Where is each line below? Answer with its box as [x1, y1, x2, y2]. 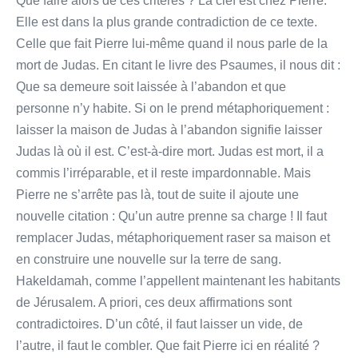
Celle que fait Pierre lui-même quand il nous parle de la [16, 36, 328, 50]
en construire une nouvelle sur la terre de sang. [16, 252, 281, 266]
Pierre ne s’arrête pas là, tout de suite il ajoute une [16, 187, 299, 201]
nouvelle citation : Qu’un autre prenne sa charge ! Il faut [16, 209, 327, 223]
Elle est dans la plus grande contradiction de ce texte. [16, 14, 317, 29]
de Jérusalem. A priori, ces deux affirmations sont [16, 295, 292, 309]
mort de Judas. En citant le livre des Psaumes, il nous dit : [16, 58, 340, 72]
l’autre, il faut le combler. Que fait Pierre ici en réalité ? [16, 338, 320, 352]
